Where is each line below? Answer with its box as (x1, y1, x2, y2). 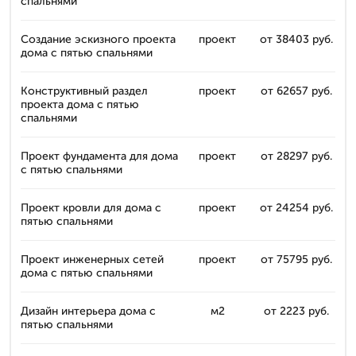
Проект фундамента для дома (21, 149, 178, 163)
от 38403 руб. (259, 33, 333, 46)
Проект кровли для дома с (21, 201, 161, 215)
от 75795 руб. (260, 253, 332, 266)
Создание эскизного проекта (21, 33, 176, 46)
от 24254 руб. (259, 201, 333, 215)
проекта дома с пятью (21, 98, 139, 111)
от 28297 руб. (260, 149, 332, 163)
